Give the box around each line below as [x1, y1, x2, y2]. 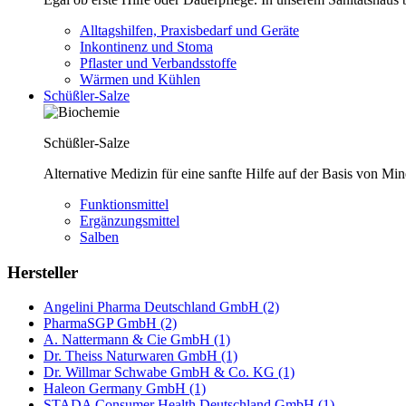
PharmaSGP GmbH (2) [43, 315, 177, 332]
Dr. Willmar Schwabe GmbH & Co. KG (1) [43, 364, 295, 381]
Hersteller [7, 262, 78, 282]
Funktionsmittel [80, 197, 169, 212]
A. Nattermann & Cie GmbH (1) [43, 332, 230, 348]
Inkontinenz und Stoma [80, 39, 213, 54]
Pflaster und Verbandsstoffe [80, 55, 237, 71]
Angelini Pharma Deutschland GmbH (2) [43, 299, 279, 315]
